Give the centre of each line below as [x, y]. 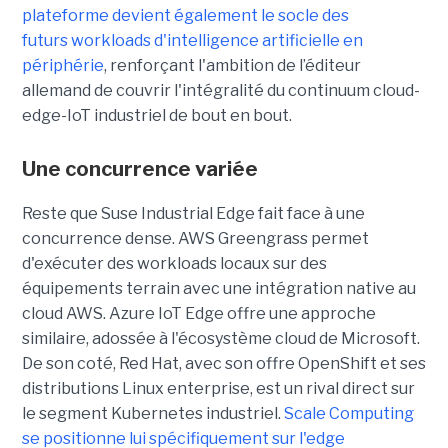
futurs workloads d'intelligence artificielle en [192, 41]
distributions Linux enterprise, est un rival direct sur [218, 389]
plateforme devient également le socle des [185, 16]
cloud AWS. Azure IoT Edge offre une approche [198, 314]
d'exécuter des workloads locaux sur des [174, 264]
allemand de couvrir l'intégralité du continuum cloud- [220, 91]
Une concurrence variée [139, 169]
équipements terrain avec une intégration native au [218, 289]
